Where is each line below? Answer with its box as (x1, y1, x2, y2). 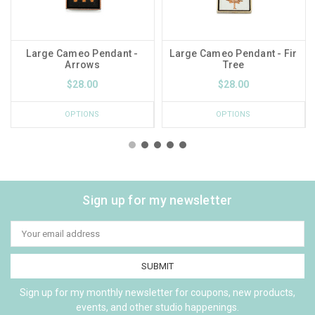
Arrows (65, 58, 100, 70)
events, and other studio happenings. (76, 301, 239, 313)
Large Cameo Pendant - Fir (169, 47, 297, 59)
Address (11, 232, 46, 243)
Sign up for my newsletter (82, 192, 233, 207)
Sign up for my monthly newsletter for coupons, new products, (20, 286, 295, 298)
